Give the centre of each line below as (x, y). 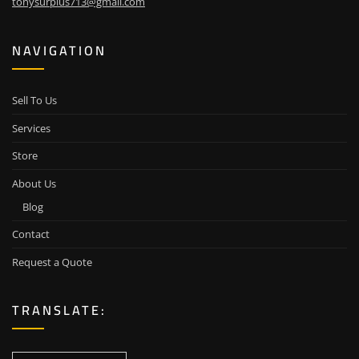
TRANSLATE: (59, 311)
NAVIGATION (59, 50)
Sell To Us (34, 101)
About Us (34, 183)
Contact (31, 234)
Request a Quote (52, 262)
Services (31, 128)
